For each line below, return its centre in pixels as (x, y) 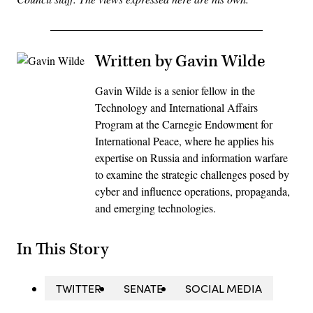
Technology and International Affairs (176, 108)
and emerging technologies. (155, 208)
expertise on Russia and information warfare (191, 158)
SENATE (143, 288)
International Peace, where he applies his (184, 141)
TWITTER (79, 288)
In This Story (63, 249)
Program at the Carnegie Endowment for (184, 124)
